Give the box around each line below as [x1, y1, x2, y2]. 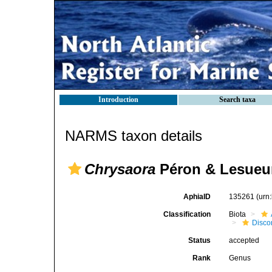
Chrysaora [84, 161, 155, 177]
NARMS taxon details [65, 127, 202, 144]
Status [188, 236, 211, 245]
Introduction [98, 95, 138, 104]
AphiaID [183, 192, 211, 201]
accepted [229, 236, 260, 245]
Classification [163, 210, 211, 219]
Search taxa [219, 95, 256, 104]
